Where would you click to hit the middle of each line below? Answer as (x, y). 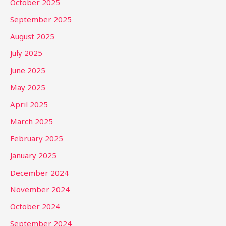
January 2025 (33, 155)
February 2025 (37, 138)
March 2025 (32, 121)
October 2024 (35, 207)
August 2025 (32, 36)
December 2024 (39, 172)
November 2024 (40, 189)
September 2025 (41, 19)
